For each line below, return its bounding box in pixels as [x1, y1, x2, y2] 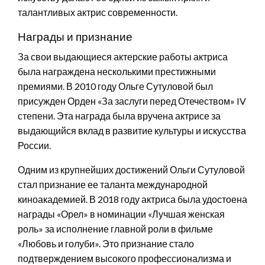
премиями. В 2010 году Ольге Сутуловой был [18, 80, 213, 92]
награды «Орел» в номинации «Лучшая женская [18, 208, 225, 219]
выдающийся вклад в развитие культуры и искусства [18, 124, 246, 136]
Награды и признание [18, 29, 132, 43]
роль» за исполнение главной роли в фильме [18, 222, 213, 234]
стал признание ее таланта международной [18, 178, 208, 190]
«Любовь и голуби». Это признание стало [18, 237, 194, 249]
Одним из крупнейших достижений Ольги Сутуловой [18, 163, 245, 175]
